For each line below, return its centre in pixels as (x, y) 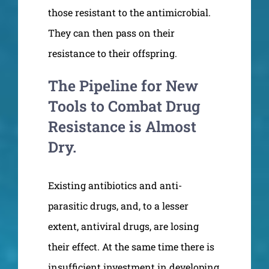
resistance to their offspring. (113, 53)
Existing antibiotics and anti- (115, 185)
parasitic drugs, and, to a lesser (118, 205)
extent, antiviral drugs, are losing (123, 226)
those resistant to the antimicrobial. (129, 12)
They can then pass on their (111, 32)
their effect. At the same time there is (131, 246)
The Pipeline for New (123, 85)
